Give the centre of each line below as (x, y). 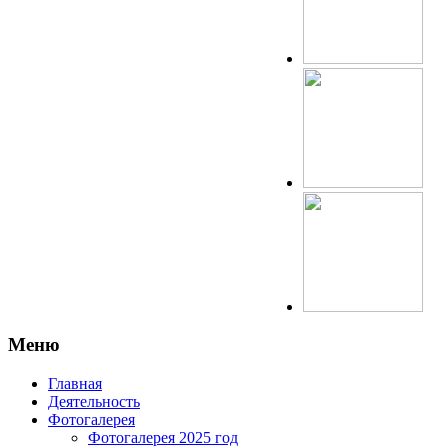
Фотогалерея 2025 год (163, 437)
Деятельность (94, 401)
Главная (75, 383)
